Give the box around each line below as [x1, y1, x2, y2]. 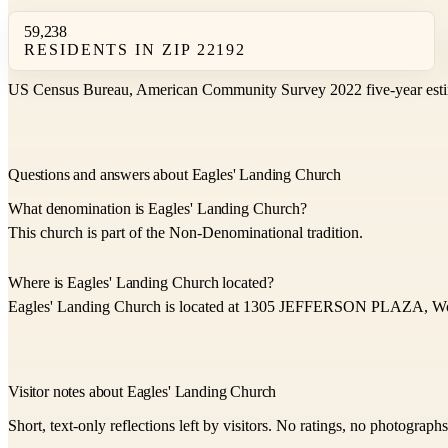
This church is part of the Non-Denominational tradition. [8, 224, 363, 242]
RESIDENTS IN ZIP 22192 [24, 41, 247, 59]
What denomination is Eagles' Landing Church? [8, 200, 307, 218]
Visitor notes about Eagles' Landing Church [8, 383, 277, 401]
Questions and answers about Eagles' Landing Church [8, 166, 341, 184]
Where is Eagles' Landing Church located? [8, 274, 274, 292]
